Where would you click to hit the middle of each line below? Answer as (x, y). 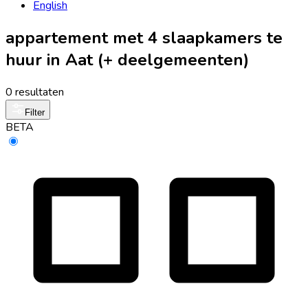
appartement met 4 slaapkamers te (144, 37)
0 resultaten (35, 92)
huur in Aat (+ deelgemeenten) (127, 59)
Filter (35, 112)
